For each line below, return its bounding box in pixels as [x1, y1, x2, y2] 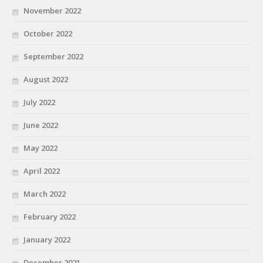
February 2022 [23, 211, 76, 222]
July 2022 [23, 96, 55, 107]
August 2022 [23, 73, 68, 85]
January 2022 [23, 234, 70, 245]
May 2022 [23, 142, 58, 153]
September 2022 [23, 50, 83, 62]
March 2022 [23, 188, 66, 199]
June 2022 [23, 119, 58, 130]
